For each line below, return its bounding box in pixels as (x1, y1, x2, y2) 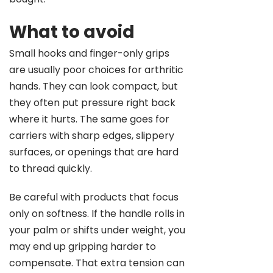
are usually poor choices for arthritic (9, 63, 183, 77)
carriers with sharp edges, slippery (9, 129, 174, 143)
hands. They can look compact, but (9, 79, 178, 93)
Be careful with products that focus (9, 190, 179, 204)
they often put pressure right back (9, 96, 175, 110)
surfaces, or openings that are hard (9, 145, 179, 159)
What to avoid (9, 20, 135, 44)
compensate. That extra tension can (9, 256, 185, 270)
